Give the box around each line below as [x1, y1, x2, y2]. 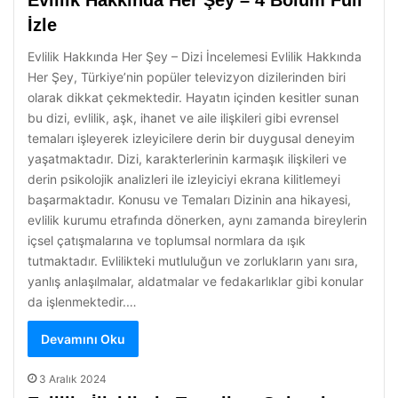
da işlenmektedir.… [28, 294, 137, 309]
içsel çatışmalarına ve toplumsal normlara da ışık [28, 233, 306, 248]
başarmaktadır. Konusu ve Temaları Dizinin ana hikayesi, [28, 192, 351, 207]
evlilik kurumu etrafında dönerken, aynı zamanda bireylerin [28, 212, 367, 227]
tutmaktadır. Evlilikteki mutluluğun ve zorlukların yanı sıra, [28, 253, 358, 268]
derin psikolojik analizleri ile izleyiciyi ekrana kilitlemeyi [28, 171, 340, 187]
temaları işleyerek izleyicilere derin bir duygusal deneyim [28, 131, 354, 146]
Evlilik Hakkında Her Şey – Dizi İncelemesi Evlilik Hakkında [28, 49, 362, 64]
